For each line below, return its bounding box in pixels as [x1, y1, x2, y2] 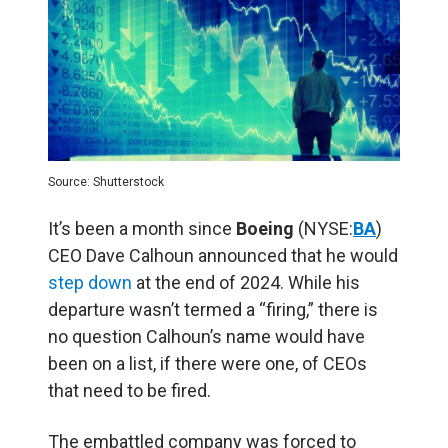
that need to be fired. [48, 379, 223, 401]
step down [48, 271, 132, 293]
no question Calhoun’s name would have [48, 325, 365, 347]
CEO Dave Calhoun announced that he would [48, 244, 398, 266]
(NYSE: [298, 217, 353, 239]
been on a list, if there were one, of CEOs [48, 352, 367, 374]
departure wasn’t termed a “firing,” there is [48, 298, 378, 320]
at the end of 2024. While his [132, 271, 360, 293]
